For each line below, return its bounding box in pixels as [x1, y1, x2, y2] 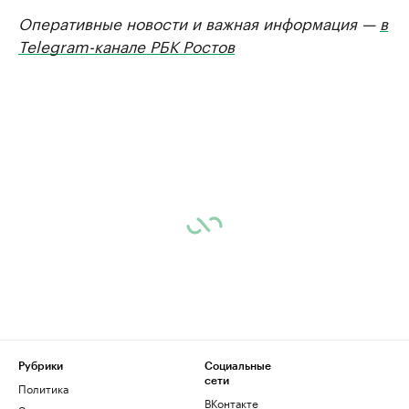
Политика [18, 379, 68, 396]
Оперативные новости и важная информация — [18, 10, 380, 34]
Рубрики [18, 361, 63, 372]
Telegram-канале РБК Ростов [18, 33, 235, 57]
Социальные [204, 361, 271, 372]
